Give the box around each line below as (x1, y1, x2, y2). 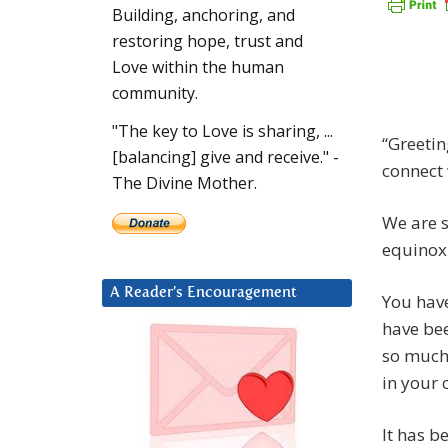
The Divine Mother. (112, 172, 257, 195)
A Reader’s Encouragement (110, 285, 297, 301)
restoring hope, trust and (112, 30, 303, 53)
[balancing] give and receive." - (112, 146, 339, 169)
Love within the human (112, 56, 284, 79)
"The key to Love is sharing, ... (112, 120, 333, 143)
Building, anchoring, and (112, 4, 295, 27)
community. (112, 82, 198, 105)
